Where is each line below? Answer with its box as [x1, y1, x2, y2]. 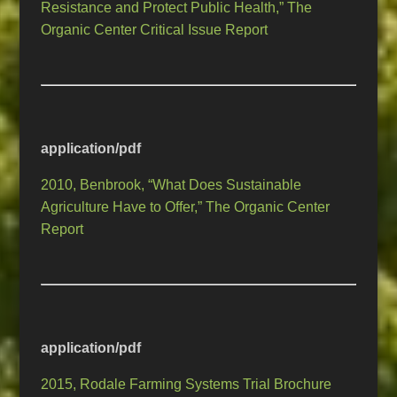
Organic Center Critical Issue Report [41, 22, 269, 38]
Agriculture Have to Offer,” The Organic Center [41, 199, 331, 215]
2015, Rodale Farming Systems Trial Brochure [41, 377, 332, 393]
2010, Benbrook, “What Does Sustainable [41, 177, 302, 193]
